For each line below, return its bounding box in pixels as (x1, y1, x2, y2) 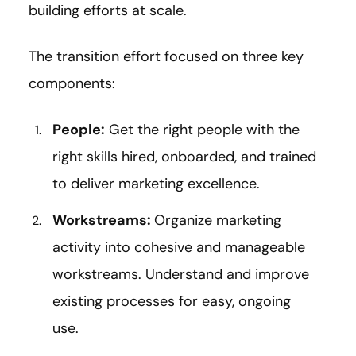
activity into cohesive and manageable (52, 237, 305, 257)
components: (29, 73, 115, 93)
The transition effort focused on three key (29, 46, 304, 66)
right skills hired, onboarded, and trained (52, 146, 316, 166)
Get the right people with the (105, 119, 300, 139)
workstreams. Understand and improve (52, 264, 309, 284)
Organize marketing (154, 210, 281, 230)
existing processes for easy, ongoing (52, 291, 291, 311)
